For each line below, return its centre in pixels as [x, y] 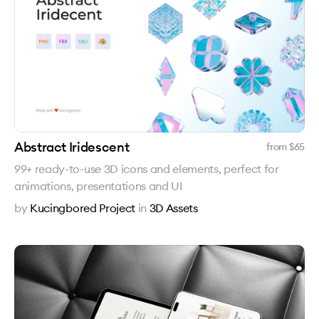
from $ [280, 147]
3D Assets [173, 208]
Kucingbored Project [83, 208]
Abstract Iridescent [72, 147]
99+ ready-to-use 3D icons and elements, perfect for [147, 169]
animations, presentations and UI [99, 186]
